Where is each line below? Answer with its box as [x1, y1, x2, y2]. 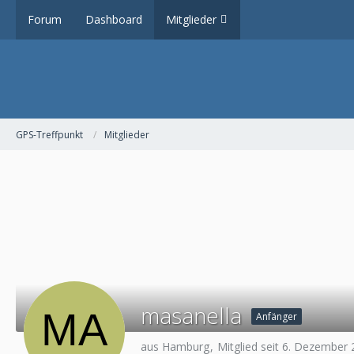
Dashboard [85, 12, 142, 27]
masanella [141, 300, 242, 330]
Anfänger [256, 310, 297, 323]
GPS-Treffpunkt [16, 127, 83, 141]
